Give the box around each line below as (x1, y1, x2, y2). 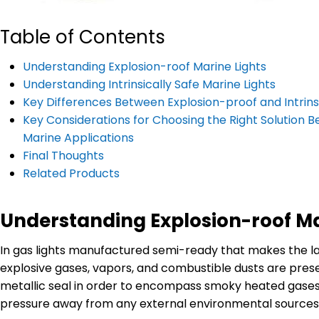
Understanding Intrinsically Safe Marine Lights (23, 75, 276, 93)
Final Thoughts (23, 147, 104, 164)
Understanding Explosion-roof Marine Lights (23, 58, 266, 75)
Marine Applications (23, 129, 134, 146)
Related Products (23, 164, 120, 182)
